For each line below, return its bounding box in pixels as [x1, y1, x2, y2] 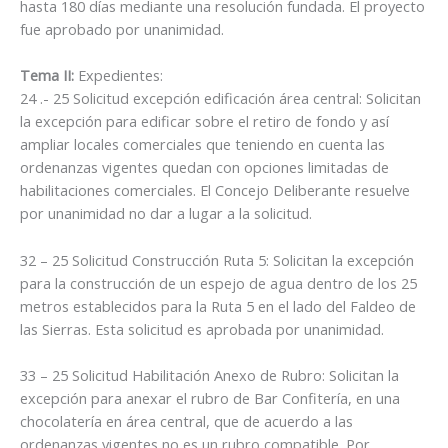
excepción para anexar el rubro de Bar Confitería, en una [20, 388, 400, 409]
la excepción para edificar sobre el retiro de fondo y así [20, 111, 389, 132]
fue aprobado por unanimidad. [20, 19, 224, 40]
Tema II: [20, 65, 74, 86]
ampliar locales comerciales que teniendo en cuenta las [20, 134, 385, 155]
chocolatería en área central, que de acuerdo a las [20, 411, 353, 432]
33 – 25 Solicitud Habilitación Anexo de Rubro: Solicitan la [20, 365, 399, 386]
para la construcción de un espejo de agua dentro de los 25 [20, 272, 417, 293]
